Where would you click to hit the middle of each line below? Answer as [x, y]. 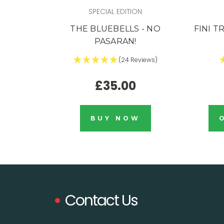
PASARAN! [115, 41]
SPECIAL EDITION [115, 11]
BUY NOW [115, 118]
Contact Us [101, 201]
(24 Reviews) [138, 60]
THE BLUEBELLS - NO [115, 29]
